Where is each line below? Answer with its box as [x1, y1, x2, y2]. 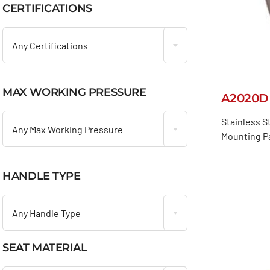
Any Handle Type [12, 207, 81, 219]
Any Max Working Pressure [12, 123, 124, 135]
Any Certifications [12, 39, 89, 51]
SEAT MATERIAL [2, 240, 87, 254]
